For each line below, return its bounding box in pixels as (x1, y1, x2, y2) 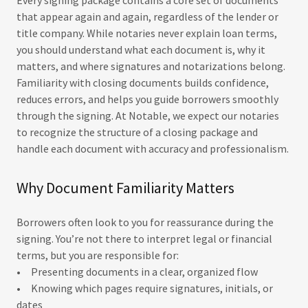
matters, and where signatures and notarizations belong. (16, 59, 285, 73)
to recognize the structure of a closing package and (16, 125, 258, 139)
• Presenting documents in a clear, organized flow (16, 265, 258, 278)
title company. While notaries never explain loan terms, (16, 26, 277, 40)
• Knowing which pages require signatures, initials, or (16, 281, 273, 295)
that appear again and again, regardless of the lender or (16, 10, 278, 23)
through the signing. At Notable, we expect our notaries (16, 109, 279, 122)
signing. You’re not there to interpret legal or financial (16, 232, 272, 245)
